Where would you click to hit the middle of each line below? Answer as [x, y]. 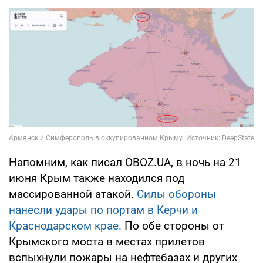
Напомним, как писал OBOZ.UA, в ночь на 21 [125, 162]
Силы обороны [176, 194]
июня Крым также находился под [97, 178]
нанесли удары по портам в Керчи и [103, 210]
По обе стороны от [174, 225]
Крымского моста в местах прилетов [107, 241]
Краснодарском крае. [67, 225]
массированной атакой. [73, 194]
